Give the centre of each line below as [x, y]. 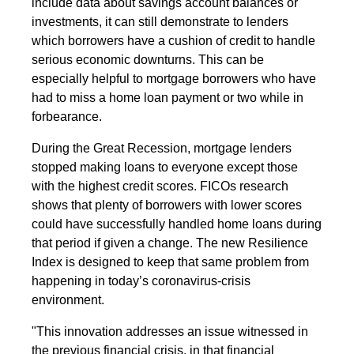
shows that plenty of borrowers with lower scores [167, 205]
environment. [68, 299]
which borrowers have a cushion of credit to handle [173, 40]
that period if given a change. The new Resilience [170, 243]
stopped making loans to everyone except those [165, 167]
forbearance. [67, 116]
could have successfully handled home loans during [177, 224]
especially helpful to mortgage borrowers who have [174, 78]
